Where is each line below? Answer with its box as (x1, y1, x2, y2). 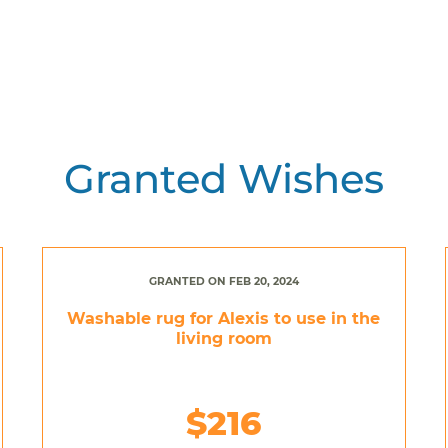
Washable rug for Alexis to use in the (67, 308, 381, 328)
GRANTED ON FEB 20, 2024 (148, 274, 299, 288)
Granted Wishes (64, 153, 384, 203)
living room (175, 328, 272, 348)
